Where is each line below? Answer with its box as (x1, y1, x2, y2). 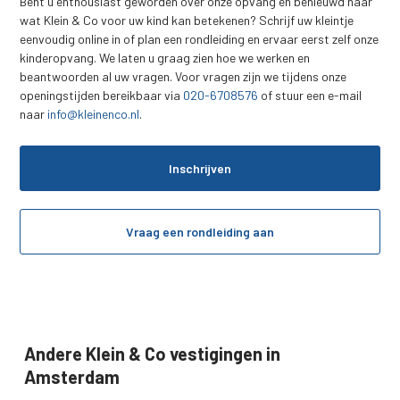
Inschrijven (169, 160, 231, 176)
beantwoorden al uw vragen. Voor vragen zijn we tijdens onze (20, 68, 347, 84)
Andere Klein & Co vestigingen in (24, 342, 281, 364)
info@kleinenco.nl (47, 105, 140, 121)
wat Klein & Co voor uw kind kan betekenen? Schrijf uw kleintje (20, 12, 354, 28)
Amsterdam (24, 365, 121, 387)
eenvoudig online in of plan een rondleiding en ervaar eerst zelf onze (20, 30, 379, 46)
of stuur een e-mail (258, 87, 362, 103)
